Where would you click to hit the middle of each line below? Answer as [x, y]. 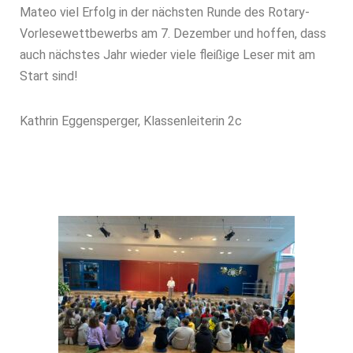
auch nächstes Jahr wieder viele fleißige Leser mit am [167, 55]
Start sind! [49, 76]
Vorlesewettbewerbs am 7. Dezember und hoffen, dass [173, 33]
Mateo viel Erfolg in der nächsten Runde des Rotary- [165, 12]
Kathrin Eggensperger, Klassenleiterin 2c [131, 121]
